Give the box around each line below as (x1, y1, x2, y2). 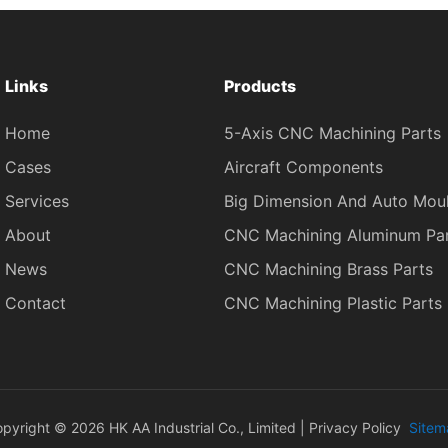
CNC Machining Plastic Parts (224, 293, 442, 314)
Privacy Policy (309, 418, 401, 436)
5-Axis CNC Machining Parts (224, 123, 441, 144)
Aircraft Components (224, 157, 383, 178)
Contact (5, 293, 66, 314)
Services (5, 191, 69, 212)
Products (224, 75, 296, 96)
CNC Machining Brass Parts (224, 259, 433, 280)
